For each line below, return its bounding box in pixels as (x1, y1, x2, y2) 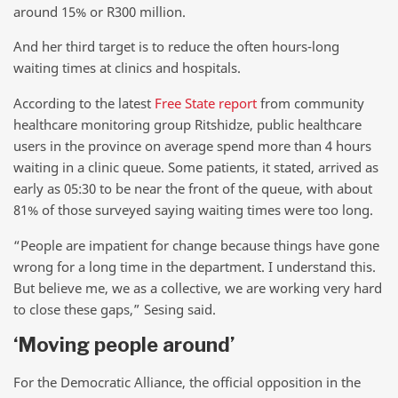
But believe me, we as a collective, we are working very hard (13, 278, 382, 297)
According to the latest (13, 93, 155, 112)
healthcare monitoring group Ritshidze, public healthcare (13, 115, 362, 133)
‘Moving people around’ (13, 333, 235, 357)
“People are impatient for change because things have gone (13, 235, 379, 254)
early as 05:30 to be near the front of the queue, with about (13, 179, 372, 197)
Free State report (155, 93, 257, 112)
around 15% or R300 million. (13, 2, 186, 20)
